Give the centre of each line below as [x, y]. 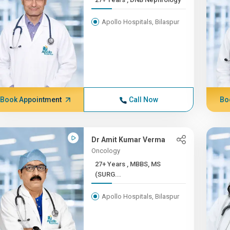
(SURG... [108, 174]
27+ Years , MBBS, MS [111, 164]
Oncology [106, 151]
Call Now [143, 100]
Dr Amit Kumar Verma [129, 140]
